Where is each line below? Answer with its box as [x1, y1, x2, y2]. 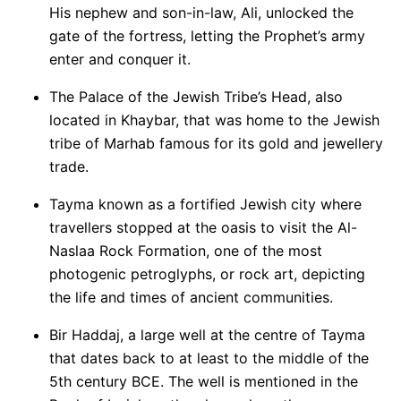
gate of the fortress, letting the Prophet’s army [49, 27, 365, 45]
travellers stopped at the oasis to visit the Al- [49, 218, 357, 236]
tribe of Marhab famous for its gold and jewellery [49, 134, 383, 152]
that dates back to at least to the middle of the [49, 349, 369, 367]
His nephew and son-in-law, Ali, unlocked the [49, 4, 354, 21]
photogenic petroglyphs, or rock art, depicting [49, 265, 365, 283]
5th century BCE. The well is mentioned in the [49, 372, 358, 390]
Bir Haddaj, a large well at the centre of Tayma [49, 326, 365, 344]
